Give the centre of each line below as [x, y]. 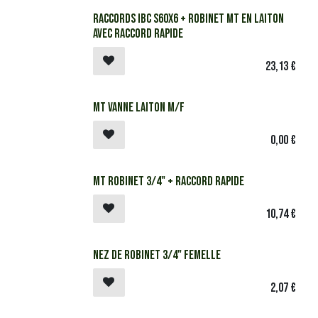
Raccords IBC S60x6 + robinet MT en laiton [188, 19]
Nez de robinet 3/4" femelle [157, 255]
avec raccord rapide [138, 34]
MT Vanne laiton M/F [139, 108]
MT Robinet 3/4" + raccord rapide [169, 181]
